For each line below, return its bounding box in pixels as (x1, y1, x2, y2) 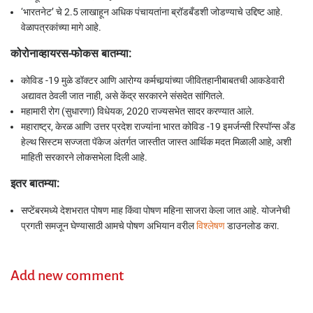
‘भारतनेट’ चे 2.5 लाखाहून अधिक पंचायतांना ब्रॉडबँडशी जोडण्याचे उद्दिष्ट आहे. (21, 6, 283, 17)
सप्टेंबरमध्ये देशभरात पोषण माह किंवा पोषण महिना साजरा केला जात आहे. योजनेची (21, 205, 290, 216)
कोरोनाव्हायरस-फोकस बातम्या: (10, 47, 131, 60)
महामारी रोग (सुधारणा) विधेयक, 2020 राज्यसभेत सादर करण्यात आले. (21, 105, 256, 117)
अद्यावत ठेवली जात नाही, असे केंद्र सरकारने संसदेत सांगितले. (21, 90, 225, 101)
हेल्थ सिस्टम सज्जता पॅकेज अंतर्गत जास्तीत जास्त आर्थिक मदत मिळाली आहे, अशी (21, 136, 291, 147)
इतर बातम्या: (10, 177, 59, 190)
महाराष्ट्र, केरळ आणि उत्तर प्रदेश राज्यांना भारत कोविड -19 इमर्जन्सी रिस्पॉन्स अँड (21, 121, 296, 132)
